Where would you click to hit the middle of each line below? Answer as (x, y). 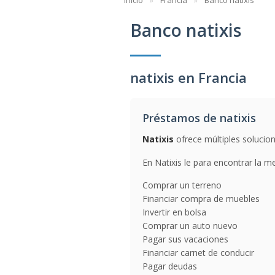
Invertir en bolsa (174, 212)
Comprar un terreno (182, 185)
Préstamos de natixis (199, 118)
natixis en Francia (188, 77)
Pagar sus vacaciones (185, 239)
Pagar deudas (170, 266)
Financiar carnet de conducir (198, 253)
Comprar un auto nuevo (190, 226)
